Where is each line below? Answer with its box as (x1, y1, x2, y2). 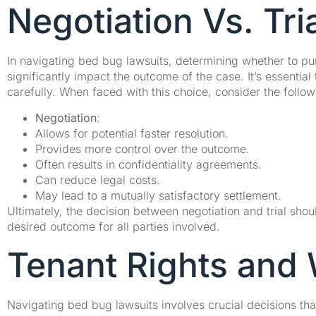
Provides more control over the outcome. (35, 141, 250, 156)
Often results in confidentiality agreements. (35, 157, 262, 171)
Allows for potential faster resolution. (35, 126, 229, 140)
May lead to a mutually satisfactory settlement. (35, 188, 281, 202)
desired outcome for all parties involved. (7, 219, 220, 233)
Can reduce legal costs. (35, 172, 160, 187)
